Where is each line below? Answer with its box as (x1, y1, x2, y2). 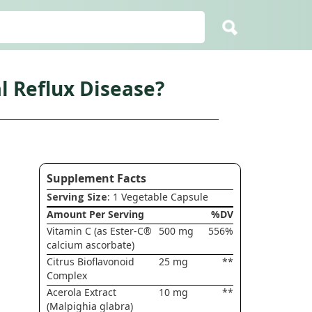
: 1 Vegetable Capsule (107, 190, 208, 203)
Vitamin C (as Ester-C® (46, 224, 152, 237)
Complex (46, 269, 87, 282)
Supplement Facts (46, 171, 146, 186)
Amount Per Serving (46, 208, 144, 221)
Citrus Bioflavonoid (46, 255, 134, 268)
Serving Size (46, 190, 107, 203)
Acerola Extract (46, 286, 116, 299)
